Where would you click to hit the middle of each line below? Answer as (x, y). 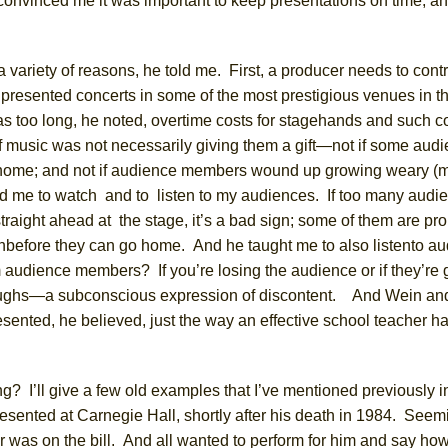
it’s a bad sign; (245, 220)
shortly (205, 415)
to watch (69, 195)
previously (400, 390)
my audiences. (267, 195)
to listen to (176, 195)
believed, (115, 320)
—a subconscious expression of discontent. (186, 295)
